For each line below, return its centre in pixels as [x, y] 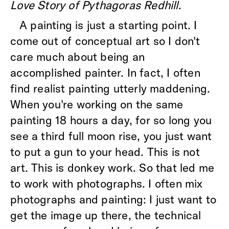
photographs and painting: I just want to [113, 199]
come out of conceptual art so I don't [105, 41]
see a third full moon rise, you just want [111, 136]
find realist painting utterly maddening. [110, 88]
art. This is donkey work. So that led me [112, 167]
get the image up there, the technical [106, 215]
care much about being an [77, 56]
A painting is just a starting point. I [108, 25]
